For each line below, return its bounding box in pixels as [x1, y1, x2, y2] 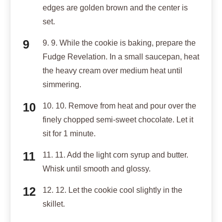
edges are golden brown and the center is [43, 3, 188, 12]
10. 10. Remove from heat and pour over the [43, 101, 196, 110]
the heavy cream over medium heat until [43, 66, 182, 75]
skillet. [43, 199, 65, 208]
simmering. [43, 80, 81, 89]
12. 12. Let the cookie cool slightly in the [43, 185, 182, 194]
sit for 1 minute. [43, 129, 96, 138]
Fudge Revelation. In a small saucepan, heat [43, 52, 199, 61]
